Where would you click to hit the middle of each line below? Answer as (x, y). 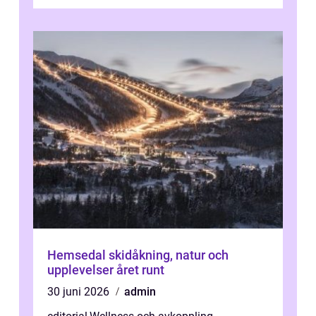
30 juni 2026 (80, 292)
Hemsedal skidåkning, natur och (78, 255)
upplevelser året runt (106, 270)
